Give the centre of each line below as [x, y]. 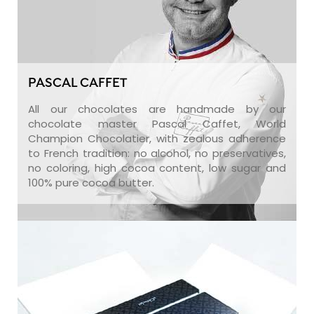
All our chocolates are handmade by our [157, 109]
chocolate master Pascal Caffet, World [157, 123]
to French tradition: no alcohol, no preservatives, [157, 153]
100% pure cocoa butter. [91, 182]
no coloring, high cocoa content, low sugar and [157, 168]
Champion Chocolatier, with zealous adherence [157, 138]
